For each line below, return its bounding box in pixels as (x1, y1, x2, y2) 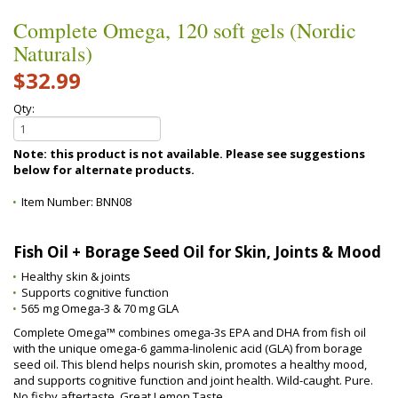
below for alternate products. (13, 162, 195, 178)
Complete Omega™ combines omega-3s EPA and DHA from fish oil (13, 324, 366, 340)
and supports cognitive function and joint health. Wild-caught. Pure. (13, 372, 373, 388)
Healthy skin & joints (21, 268, 131, 284)
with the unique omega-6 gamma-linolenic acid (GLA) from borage (13, 340, 362, 356)
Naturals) (13, 39, 92, 68)
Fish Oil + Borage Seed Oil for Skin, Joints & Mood (13, 242, 381, 262)
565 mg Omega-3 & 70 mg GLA (21, 300, 179, 316)
